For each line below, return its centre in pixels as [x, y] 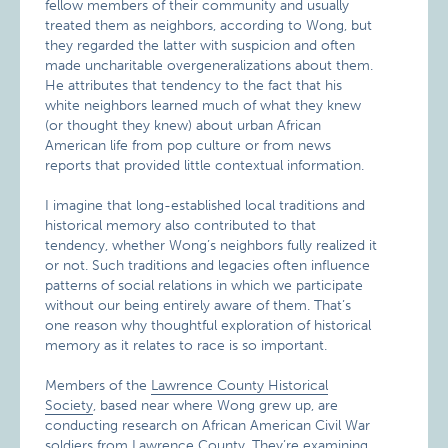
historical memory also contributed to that [181, 225]
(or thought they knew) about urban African [183, 125]
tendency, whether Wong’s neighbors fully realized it [211, 245]
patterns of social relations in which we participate [204, 285]
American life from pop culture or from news [188, 145]
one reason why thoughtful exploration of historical [208, 325]
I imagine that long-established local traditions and [205, 205]
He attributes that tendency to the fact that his [194, 85]
